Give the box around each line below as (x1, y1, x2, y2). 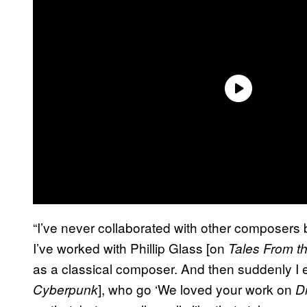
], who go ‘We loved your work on (98, 279, 295, 298)
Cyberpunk (33, 280, 98, 298)
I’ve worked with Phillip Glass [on (33, 238, 228, 257)
